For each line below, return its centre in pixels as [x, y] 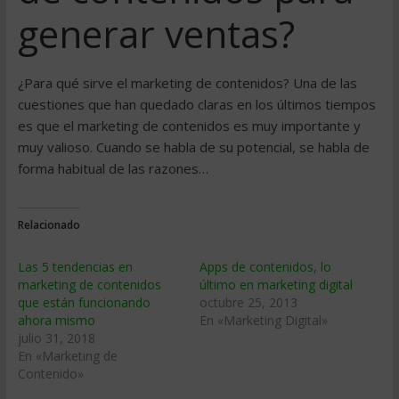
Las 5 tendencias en [75, 267]
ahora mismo [56, 320]
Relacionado [49, 225]
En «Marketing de [67, 356]
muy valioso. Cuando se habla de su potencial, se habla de [193, 147]
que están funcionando [84, 302]
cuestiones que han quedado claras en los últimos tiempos [196, 104]
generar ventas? [156, 33]
